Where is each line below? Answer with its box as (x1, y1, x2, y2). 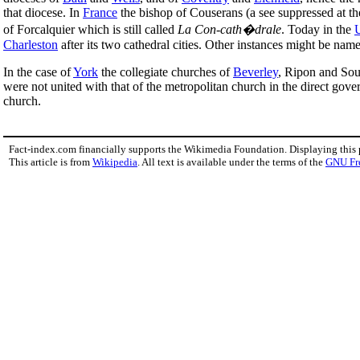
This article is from (9, 155, 92, 168)
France (83, 5, 117, 19)
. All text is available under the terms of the (137, 155, 325, 168)
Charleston (3, 37, 58, 51)
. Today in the (281, 22, 354, 36)
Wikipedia (92, 155, 137, 168)
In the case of (3, 64, 73, 79)
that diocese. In (3, 5, 83, 19)
